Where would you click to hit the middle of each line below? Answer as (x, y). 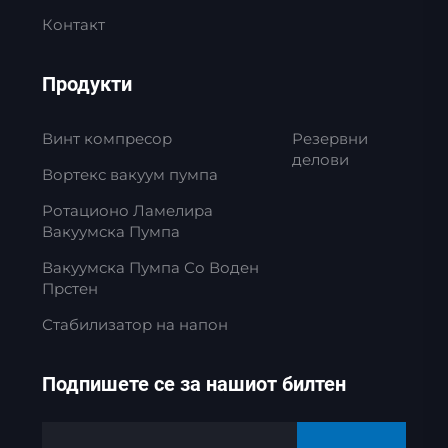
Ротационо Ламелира (127, 211)
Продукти (86, 84)
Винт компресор (106, 139)
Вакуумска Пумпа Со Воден (150, 268)
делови (321, 160)
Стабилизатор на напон (134, 325)
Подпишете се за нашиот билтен (193, 384)
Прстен (69, 289)
